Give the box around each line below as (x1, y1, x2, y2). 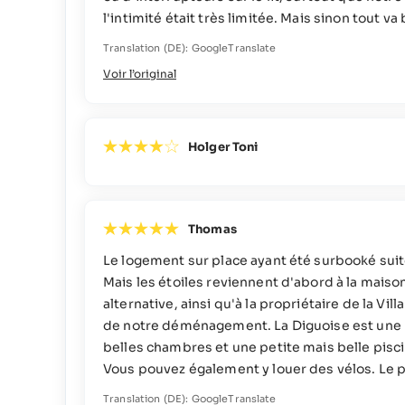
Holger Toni (188, 138, 259, 155)
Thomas (188, 221, 237, 237)
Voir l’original (103, 66, 176, 80)
